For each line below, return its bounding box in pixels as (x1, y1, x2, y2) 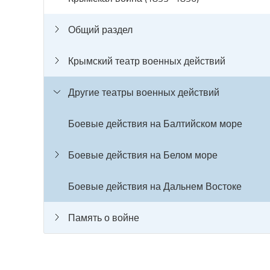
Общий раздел (68, 23, 133, 36)
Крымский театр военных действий (68, 54, 225, 67)
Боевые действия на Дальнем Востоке (68, 180, 242, 193)
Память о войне (68, 211, 139, 224)
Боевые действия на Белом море (68, 148, 218, 162)
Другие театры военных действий (68, 86, 219, 99)
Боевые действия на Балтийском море (68, 117, 242, 130)
